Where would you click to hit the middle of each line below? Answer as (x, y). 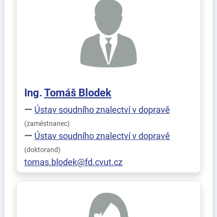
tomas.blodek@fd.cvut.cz (73, 162)
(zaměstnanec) (47, 124)
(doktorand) (42, 150)
